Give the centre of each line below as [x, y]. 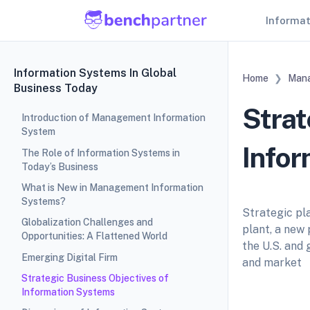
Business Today [56, 88]
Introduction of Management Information [113, 118]
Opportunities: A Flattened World [94, 236]
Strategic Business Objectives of [95, 279]
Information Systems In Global [95, 73]
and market [272, 263]
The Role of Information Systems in [100, 153]
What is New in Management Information [112, 187]
